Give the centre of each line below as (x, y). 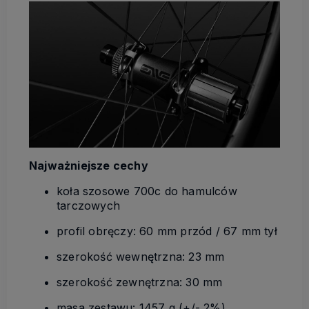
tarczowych (88, 206)
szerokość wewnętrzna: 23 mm (141, 257)
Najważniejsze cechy (89, 166)
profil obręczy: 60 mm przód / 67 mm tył (167, 231)
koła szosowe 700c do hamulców (147, 191)
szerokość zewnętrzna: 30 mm (140, 282)
